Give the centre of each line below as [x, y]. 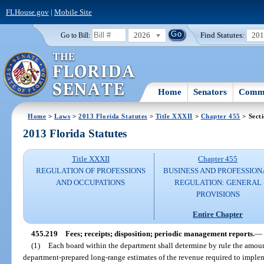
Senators [210, 92]
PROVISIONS [218, 194]
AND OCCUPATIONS [91, 183]
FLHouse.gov [27, 12]
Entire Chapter [218, 214]
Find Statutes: [223, 35]
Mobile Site [73, 12]
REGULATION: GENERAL [218, 183]
